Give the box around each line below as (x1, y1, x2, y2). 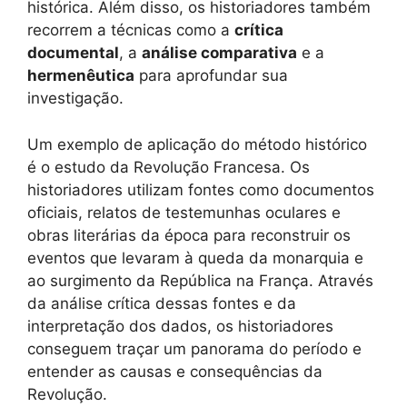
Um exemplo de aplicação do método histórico (27, 134, 367, 154)
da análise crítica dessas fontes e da (27, 293, 296, 313)
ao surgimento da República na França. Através (27, 271, 373, 290)
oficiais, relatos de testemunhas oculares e (27, 203, 341, 222)
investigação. (27, 89, 124, 108)
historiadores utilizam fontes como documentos (27, 180, 374, 199)
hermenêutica (27, 66, 134, 85)
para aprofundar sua (134, 66, 288, 85)
